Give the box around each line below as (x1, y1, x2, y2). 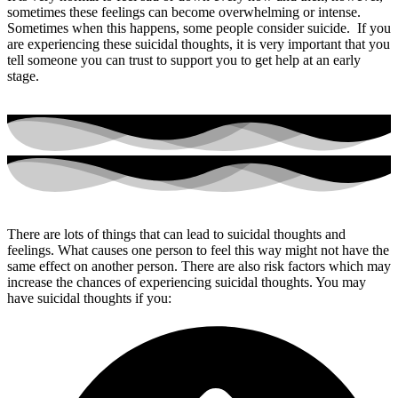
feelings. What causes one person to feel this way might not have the (7, 243, 389, 259)
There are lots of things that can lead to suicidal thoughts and (7, 227, 346, 243)
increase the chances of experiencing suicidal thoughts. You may (7, 275, 366, 291)
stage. (7, 68, 39, 84)
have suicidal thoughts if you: (7, 291, 171, 306)
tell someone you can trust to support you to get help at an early (7, 52, 361, 68)
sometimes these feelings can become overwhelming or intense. (7, 4, 364, 20)
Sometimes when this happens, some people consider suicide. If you (7, 20, 391, 36)
